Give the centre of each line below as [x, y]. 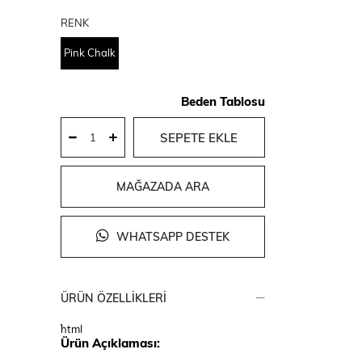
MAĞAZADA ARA [162, 187]
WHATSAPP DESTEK [171, 237]
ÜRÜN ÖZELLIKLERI [113, 298]
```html [71, 329]
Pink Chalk [89, 53]
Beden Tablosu [223, 101]
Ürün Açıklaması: [110, 343]
